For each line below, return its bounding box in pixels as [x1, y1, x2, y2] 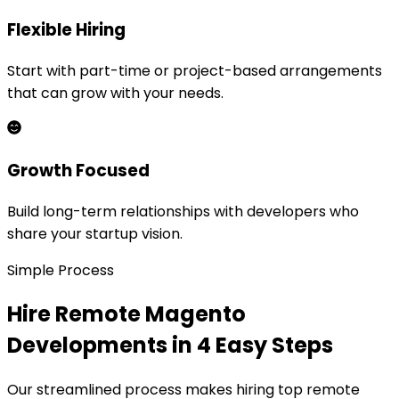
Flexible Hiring [7, 18, 126, 43]
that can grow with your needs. [7, 83, 224, 104]
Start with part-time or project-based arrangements [7, 61, 382, 82]
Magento [145, 299, 246, 330]
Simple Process [7, 259, 114, 281]
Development [7, 330, 156, 361]
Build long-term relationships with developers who [7, 200, 359, 222]
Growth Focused [7, 158, 150, 183]
